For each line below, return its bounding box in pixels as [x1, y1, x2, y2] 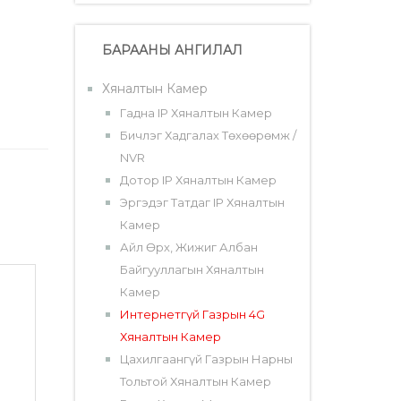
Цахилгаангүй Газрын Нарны [119, 352, 293, 367]
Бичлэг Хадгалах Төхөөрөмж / [119, 128, 296, 143]
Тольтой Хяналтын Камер [119, 374, 271, 389]
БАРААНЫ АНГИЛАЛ [101, 42, 243, 59]
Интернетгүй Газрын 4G [119, 307, 265, 322]
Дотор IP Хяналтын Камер [119, 173, 277, 188]
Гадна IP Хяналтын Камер [119, 106, 272, 121]
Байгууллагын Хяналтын [119, 262, 264, 277]
